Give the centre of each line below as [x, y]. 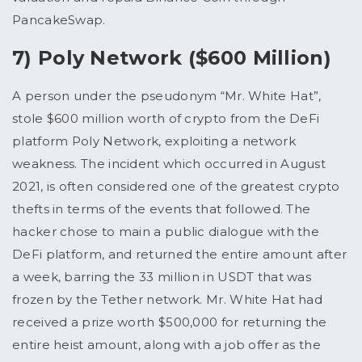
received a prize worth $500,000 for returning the [170, 322]
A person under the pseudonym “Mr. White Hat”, [167, 96]
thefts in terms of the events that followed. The [162, 209]
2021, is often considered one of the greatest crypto [176, 187]
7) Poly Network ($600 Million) [172, 58]
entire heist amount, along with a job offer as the [166, 345]
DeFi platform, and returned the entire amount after [180, 255]
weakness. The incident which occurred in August [169, 164]
